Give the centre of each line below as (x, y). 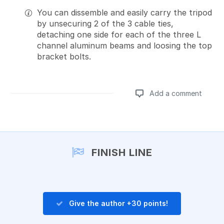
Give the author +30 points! (118, 203)
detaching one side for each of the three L (119, 34)
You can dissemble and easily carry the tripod (124, 12)
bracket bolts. (64, 56)
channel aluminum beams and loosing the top (124, 45)
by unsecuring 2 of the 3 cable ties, (105, 23)
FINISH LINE (120, 152)
